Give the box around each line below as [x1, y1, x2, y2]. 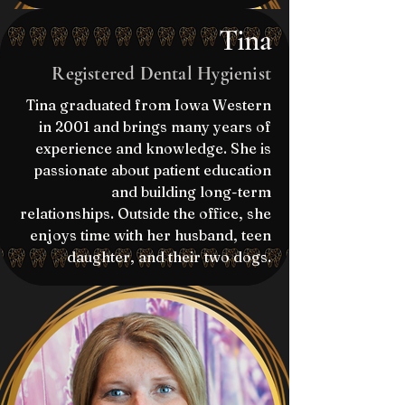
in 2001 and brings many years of [39, 118, 271, 136]
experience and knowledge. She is [35, 139, 271, 157]
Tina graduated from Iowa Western [26, 96, 271, 114]
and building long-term [111, 183, 271, 201]
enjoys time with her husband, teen [30, 226, 271, 244]
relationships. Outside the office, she [20, 204, 271, 222]
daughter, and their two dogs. [67, 248, 271, 266]
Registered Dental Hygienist [52, 62, 271, 85]
